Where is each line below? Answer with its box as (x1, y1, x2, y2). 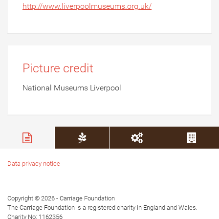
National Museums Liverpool (22, 83, 121, 93)
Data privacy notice (7, 160, 60, 168)
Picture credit (22, 61, 93, 76)
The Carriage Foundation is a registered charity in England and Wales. (7, 204, 197, 212)
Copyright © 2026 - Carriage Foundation (7, 195, 115, 202)
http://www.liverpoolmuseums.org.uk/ (22, 1, 152, 11)
